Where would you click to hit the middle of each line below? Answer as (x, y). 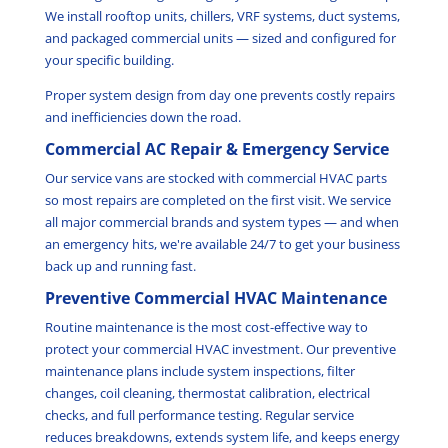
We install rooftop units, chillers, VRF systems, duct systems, (222, 16)
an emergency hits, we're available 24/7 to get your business (222, 244)
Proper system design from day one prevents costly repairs (219, 95)
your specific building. (109, 60)
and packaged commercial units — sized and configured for (220, 38)
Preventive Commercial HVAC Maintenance (215, 298)
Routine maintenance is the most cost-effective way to (206, 327)
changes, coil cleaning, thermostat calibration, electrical (207, 393)
